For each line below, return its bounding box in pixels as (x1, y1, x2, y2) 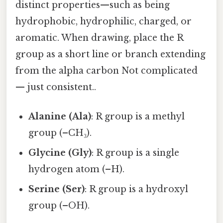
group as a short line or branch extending (15, 49, 206, 60)
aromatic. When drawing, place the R (15, 32, 183, 44)
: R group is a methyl (91, 111, 185, 122)
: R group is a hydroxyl (85, 184, 189, 195)
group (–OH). (28, 200, 90, 212)
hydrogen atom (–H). (28, 164, 125, 175)
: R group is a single (92, 147, 180, 159)
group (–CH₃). (28, 127, 92, 139)
